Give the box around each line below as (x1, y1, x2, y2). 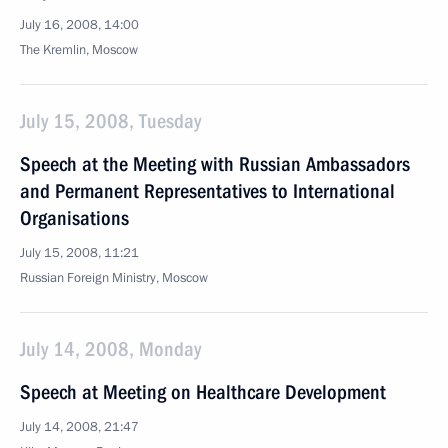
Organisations (20, 206, 129, 230)
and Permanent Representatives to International (20, 179, 395, 203)
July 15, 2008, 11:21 (20, 244, 139, 262)
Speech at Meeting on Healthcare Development (20, 380, 386, 404)
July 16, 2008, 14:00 (20, 16, 139, 34)
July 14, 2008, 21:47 (20, 418, 139, 436)
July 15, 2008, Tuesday (20, 109, 201, 133)
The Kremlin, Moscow (20, 41, 138, 59)
